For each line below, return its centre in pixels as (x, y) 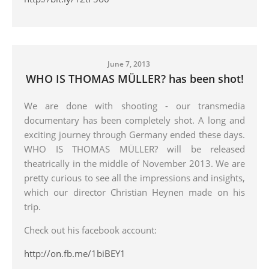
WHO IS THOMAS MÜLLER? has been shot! (134, 78)
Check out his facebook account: (90, 230)
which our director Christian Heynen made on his (134, 192)
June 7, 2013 (128, 64)
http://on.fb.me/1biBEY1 (75, 253)
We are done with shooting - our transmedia (134, 105)
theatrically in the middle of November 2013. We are (134, 163)
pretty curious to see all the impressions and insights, (134, 177)
